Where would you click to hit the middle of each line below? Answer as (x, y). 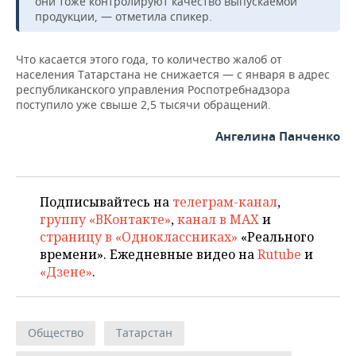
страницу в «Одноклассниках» (139, 236)
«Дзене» (66, 271)
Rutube (279, 254)
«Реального (276, 236)
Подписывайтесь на (106, 201)
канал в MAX (218, 219)
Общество (56, 332)
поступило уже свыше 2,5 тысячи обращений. (143, 104)
